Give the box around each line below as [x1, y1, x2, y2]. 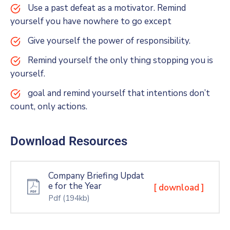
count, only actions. [10, 101, 87, 113]
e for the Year [48, 180, 102, 193]
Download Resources [10, 134, 127, 149]
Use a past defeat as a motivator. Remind [28, 2, 186, 14]
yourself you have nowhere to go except [10, 15, 171, 28]
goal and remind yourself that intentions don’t [28, 87, 210, 100]
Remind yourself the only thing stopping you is [28, 54, 213, 67]
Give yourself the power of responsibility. [28, 35, 190, 47]
